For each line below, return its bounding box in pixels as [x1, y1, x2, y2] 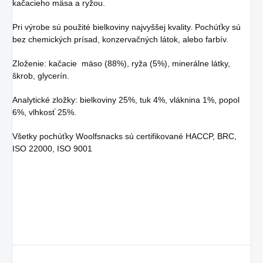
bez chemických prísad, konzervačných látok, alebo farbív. [12, 35, 228, 45]
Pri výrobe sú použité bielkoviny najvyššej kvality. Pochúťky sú [12, 22, 241, 32]
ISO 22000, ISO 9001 [12, 144, 92, 154]
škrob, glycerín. [12, 71, 69, 81]
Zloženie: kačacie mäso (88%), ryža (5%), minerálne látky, [12, 59, 230, 69]
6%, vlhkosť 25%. [12, 107, 76, 117]
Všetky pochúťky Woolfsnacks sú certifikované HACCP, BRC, [12, 131, 237, 141]
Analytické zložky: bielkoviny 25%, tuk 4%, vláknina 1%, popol [12, 95, 240, 105]
